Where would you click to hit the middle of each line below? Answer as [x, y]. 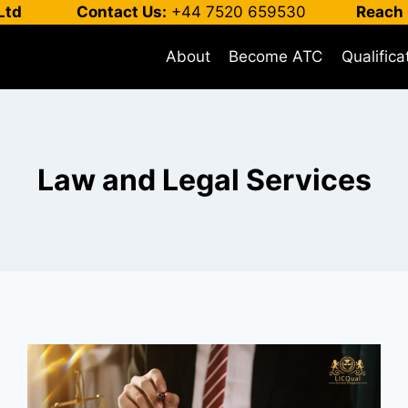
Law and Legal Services [204, 179]
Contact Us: [122, 12]
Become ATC [276, 56]
